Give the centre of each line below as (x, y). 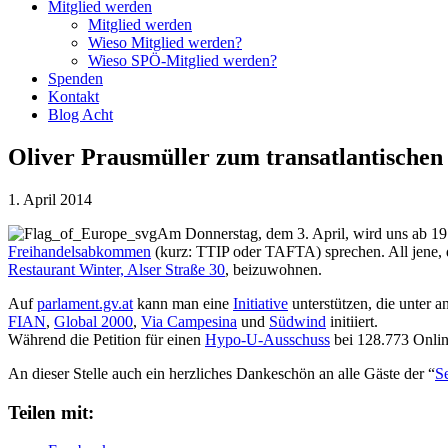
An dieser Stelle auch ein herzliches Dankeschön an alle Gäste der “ (221, 373)
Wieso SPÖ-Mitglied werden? (182, 60)
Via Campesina (189, 321)
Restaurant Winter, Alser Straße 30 (116, 269)
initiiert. (352, 321)
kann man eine (183, 303)
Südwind (297, 321)
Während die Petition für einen (106, 339)
